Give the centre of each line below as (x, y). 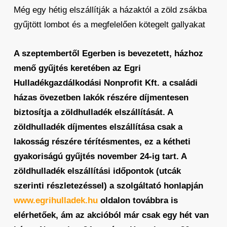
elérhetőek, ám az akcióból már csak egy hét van (111, 215)
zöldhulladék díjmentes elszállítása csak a (98, 127)
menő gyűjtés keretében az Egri (77, 68)
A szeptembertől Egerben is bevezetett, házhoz (108, 53)
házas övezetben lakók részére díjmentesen (101, 98)
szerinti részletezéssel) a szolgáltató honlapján (108, 186)
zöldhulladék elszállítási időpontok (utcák (97, 171)
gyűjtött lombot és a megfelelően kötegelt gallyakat (109, 25)
